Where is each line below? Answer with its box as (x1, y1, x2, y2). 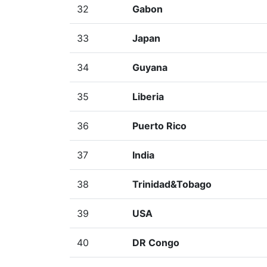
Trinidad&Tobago (132, 178, 212, 190)
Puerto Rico (132, 120, 187, 132)
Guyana (132, 61, 167, 73)
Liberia (132, 91, 164, 103)
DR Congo (132, 237, 179, 249)
